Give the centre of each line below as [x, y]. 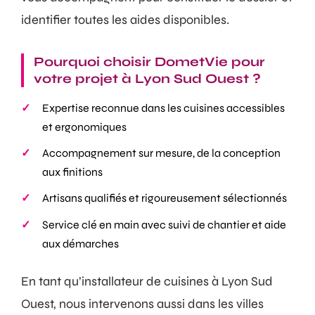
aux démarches [81, 243]
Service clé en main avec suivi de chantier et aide [165, 224]
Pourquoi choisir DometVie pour [149, 62]
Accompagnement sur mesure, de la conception [162, 153]
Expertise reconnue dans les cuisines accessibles [164, 108]
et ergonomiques [85, 127]
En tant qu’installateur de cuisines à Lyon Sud [147, 281]
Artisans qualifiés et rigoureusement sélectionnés [165, 198]
